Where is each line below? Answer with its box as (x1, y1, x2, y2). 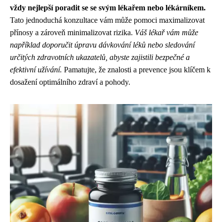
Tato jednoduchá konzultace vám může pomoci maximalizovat (10, 16, 205, 24)
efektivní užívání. (10, 65, 62, 74)
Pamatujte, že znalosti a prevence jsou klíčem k (62, 65, 211, 74)
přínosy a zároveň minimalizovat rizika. (10, 28, 135, 37)
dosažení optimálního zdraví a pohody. (10, 78, 130, 86)
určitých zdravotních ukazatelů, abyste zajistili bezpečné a (10, 53, 190, 61)
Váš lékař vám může (135, 28, 198, 37)
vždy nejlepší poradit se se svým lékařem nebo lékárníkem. (10, 3, 206, 12)
